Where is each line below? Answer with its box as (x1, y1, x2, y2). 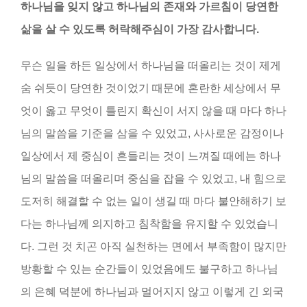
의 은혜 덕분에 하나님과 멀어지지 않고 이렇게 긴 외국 (21, 285, 284, 297)
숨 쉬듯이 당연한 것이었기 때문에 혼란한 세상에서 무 (21, 82, 281, 94)
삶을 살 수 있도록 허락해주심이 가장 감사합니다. (21, 23, 259, 35)
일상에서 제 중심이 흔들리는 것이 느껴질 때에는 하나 (21, 149, 281, 162)
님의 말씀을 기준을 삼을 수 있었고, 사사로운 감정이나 (21, 127, 284, 139)
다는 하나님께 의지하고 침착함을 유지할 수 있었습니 (21, 217, 278, 230)
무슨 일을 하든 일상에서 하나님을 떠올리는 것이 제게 (21, 59, 281, 71)
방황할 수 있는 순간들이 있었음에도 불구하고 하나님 (21, 262, 278, 275)
